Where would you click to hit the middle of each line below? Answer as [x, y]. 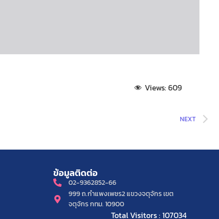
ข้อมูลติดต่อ [75, 173]
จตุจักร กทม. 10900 [97, 204]
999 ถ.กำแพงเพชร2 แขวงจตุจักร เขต [121, 194]
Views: [155, 88]
